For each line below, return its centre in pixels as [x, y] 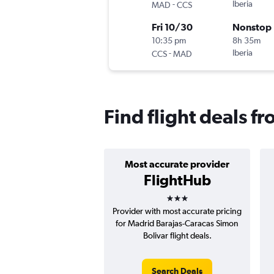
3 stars [188, 194]
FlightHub [177, 180]
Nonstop [252, 27]
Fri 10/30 [172, 27]
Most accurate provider [177, 164]
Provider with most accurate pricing [177, 211]
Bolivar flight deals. [177, 236]
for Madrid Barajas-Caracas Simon [177, 224]
